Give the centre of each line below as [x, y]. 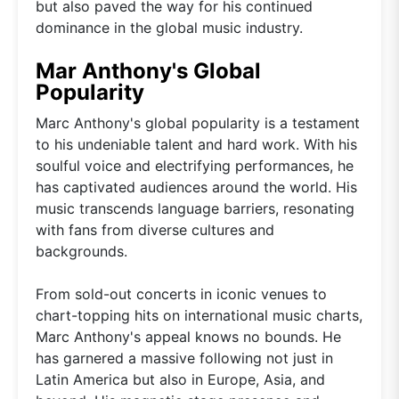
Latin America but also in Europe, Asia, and [180, 379]
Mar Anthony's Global [148, 70]
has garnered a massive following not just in [184, 358]
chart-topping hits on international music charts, [199, 315]
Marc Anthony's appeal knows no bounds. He [188, 336]
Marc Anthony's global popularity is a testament [198, 122]
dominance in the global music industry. [169, 27]
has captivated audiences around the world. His [196, 187]
